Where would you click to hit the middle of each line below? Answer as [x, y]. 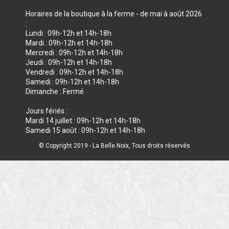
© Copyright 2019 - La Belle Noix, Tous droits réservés [114, 146]
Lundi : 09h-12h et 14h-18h [68, 33]
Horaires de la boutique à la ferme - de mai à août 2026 [114, 14]
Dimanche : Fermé [55, 91]
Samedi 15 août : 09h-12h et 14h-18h [85, 130]
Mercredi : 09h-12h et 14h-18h [74, 53]
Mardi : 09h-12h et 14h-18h [69, 43]
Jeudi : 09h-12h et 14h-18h [69, 62]
